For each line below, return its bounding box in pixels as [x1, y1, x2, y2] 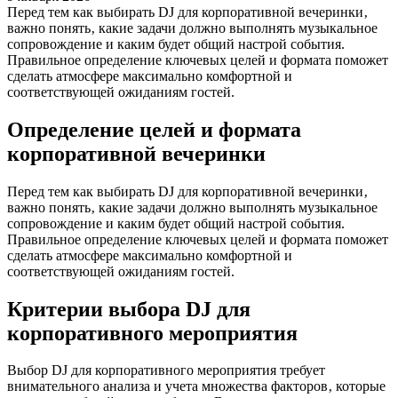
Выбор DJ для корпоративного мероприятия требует [7, 362, 325, 378]
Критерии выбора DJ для [7, 297, 251, 321]
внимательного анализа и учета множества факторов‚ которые [7, 378, 386, 394]
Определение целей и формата [7, 117, 301, 141]
